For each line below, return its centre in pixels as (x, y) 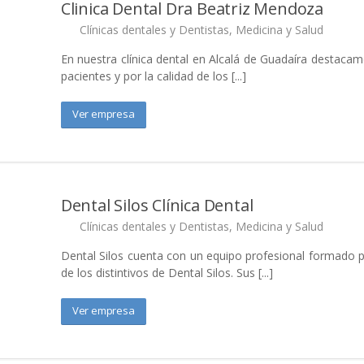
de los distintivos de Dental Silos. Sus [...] (167, 273)
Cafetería (323, 344)
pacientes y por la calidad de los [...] (153, 76)
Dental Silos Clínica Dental (157, 205)
